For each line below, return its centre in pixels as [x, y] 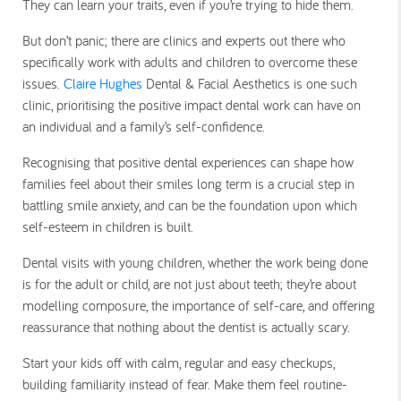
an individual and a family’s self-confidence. [148, 126]
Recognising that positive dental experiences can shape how [188, 162]
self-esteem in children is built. [112, 226]
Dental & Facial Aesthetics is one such [250, 83]
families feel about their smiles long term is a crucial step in [188, 183]
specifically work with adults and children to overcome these [190, 62]
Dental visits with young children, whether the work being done [195, 262]
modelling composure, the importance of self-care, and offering [199, 305]
